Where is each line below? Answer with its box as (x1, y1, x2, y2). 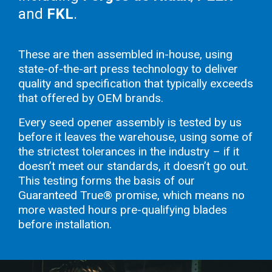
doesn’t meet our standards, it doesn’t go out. (18, 158, 248, 173)
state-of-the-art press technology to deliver (18, 61, 238, 76)
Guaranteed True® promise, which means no (18, 188, 245, 202)
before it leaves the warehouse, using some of (18, 129, 253, 144)
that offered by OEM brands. (18, 90, 163, 105)
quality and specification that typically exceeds (18, 76, 253, 90)
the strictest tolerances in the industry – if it (18, 144, 239, 158)
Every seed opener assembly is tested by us (18, 115, 242, 129)
